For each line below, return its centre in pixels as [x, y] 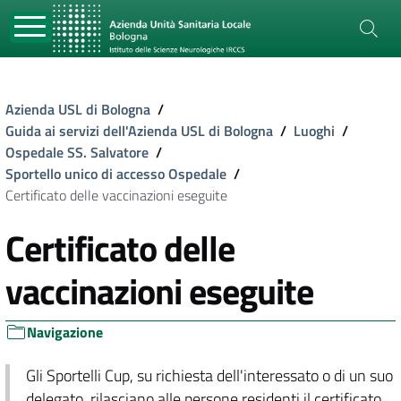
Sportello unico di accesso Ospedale [116, 174]
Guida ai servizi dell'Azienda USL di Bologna [139, 131]
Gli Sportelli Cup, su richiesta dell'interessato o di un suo [209, 375]
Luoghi [314, 131]
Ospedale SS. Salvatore [77, 152]
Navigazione [65, 332]
